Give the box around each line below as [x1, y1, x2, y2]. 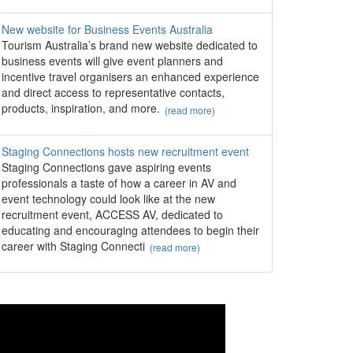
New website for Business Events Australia [2, 21, 213, 38]
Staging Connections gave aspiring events [2, 158, 211, 175]
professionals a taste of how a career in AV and [2, 174, 236, 191]
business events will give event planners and [2, 53, 223, 69]
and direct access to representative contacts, [2, 84, 225, 101]
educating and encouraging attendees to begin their [2, 221, 259, 238]
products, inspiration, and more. [2, 100, 160, 117]
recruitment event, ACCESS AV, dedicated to [2, 206, 223, 222]
